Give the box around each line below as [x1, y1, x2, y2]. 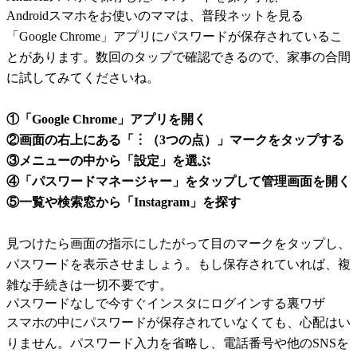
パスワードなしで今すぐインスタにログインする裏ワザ [6, 296, 325, 310]
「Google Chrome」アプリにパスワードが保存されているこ [6, 29, 343, 43]
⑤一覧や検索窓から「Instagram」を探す [6, 194, 241, 209]
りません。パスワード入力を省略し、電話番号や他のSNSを [6, 335, 349, 350]
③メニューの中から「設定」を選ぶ [6, 153, 210, 167]
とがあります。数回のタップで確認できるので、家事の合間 [6, 49, 351, 64]
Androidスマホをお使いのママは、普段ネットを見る [6, 8, 304, 22]
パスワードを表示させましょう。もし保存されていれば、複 [6, 257, 351, 271]
